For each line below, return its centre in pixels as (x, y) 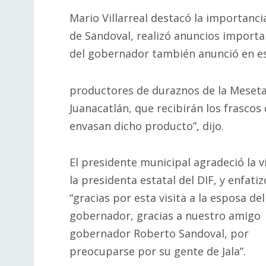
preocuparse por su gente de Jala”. (158, 251)
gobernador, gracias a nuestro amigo (165, 216)
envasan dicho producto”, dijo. (147, 126)
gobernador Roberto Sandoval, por (159, 234)
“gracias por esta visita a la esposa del (167, 198)
